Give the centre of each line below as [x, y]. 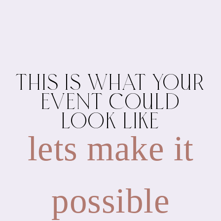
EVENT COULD [110, 105]
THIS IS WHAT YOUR [110, 85]
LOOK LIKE [110, 124]
